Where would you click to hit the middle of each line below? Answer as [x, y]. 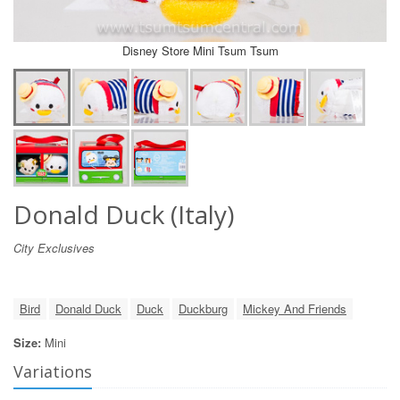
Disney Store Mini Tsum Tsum [200, 50]
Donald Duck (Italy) [124, 214]
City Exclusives [54, 247]
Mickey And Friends [295, 308]
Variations [53, 371]
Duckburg [203, 308]
